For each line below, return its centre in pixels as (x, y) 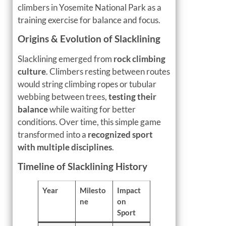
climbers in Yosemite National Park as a (90, 7)
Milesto (93, 190)
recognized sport (120, 135)
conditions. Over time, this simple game (89, 122)
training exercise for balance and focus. (89, 20)
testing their (132, 97)
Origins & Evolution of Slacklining (89, 39)
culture (32, 72)
